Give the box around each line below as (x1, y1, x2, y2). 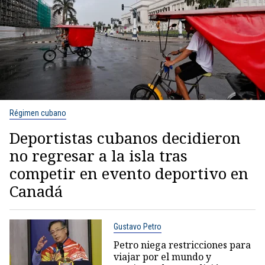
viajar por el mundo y (113, 250, 211, 264)
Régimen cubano (9, 108, 66, 118)
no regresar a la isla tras (9, 145, 188, 167)
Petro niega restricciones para (113, 238, 251, 252)
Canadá (9, 180, 63, 202)
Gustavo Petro (113, 222, 161, 232)
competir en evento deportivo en (9, 163, 248, 185)
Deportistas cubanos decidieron (9, 127, 241, 149)
